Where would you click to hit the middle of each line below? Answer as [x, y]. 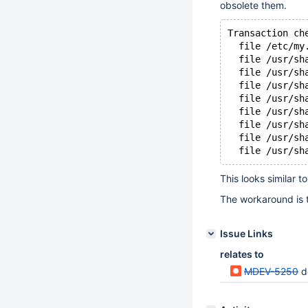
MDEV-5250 [271, 271]
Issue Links [246, 233]
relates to [242, 254]
